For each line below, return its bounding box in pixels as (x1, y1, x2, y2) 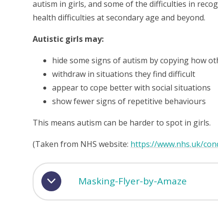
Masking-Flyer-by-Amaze (78, 175, 187, 188)
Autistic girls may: (33, 33, 104, 44)
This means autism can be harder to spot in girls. (33, 117, 211, 128)
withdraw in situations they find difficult (52, 68, 196, 79)
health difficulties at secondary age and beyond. (33, 12, 208, 23)
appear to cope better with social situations (52, 82, 211, 93)
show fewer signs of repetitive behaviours (52, 95, 206, 107)
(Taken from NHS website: (33, 138, 131, 149)
